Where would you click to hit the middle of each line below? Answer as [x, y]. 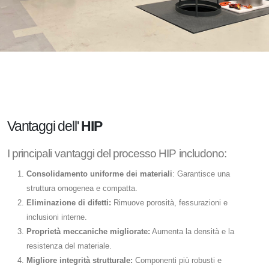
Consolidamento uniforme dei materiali [99, 174]
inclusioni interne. [57, 217]
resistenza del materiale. [69, 246]
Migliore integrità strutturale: [80, 261]
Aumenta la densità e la [192, 232]
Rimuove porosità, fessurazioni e [169, 203]
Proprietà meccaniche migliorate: [88, 232]
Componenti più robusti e [177, 261]
